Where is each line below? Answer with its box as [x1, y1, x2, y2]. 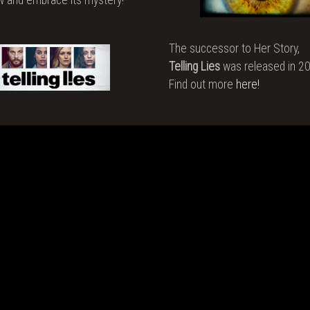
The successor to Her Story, [169, 42, 300, 56]
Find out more [169, 77, 236, 92]
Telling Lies [169, 60, 220, 74]
